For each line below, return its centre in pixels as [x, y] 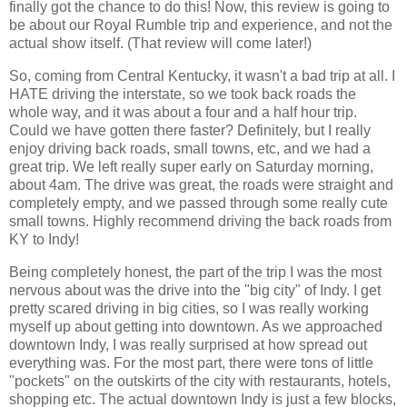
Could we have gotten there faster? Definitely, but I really [190, 131]
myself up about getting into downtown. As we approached [196, 327]
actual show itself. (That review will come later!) [160, 44]
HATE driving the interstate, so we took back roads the [183, 94]
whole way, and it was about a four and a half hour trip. [183, 113]
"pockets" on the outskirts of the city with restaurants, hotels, [200, 382]
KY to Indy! [44, 240]
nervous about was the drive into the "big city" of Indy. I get [195, 291]
